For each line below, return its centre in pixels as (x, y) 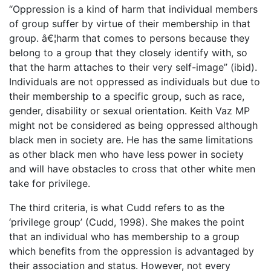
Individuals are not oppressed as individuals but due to (135, 82)
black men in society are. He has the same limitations (131, 140)
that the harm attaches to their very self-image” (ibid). (133, 67)
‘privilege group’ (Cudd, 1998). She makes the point (127, 222)
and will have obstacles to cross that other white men (132, 169)
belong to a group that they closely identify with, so (128, 53)
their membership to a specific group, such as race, (127, 96)
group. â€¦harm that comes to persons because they (129, 38)
